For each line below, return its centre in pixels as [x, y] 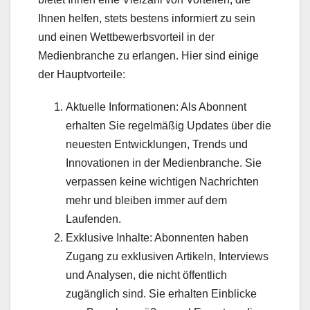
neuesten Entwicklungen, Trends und [157, 144]
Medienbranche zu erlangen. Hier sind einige [148, 55]
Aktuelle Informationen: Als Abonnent [156, 107]
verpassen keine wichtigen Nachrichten [162, 181]
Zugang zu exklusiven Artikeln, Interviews [167, 256]
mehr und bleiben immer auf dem [146, 200]
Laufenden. [93, 219]
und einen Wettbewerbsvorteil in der [126, 37]
